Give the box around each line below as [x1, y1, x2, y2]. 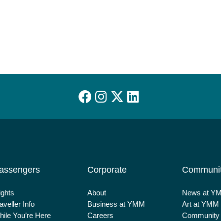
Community [182, 211, 220, 220]
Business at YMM [87, 200, 146, 209]
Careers [87, 211, 114, 220]
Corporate [87, 165, 127, 175]
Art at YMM [182, 200, 220, 209]
